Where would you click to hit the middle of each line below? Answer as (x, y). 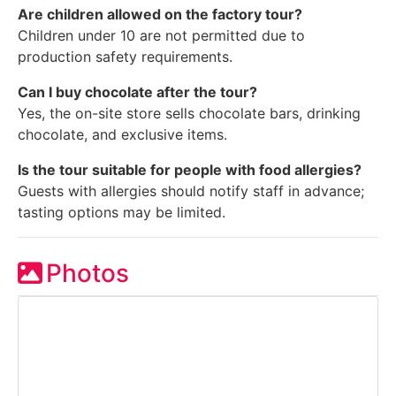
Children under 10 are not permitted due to (161, 36)
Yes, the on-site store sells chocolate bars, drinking (189, 114)
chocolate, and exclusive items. (122, 135)
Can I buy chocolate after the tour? (137, 92)
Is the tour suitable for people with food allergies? (190, 170)
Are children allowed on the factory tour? (160, 15)
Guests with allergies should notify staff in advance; (191, 191)
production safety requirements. (125, 57)
